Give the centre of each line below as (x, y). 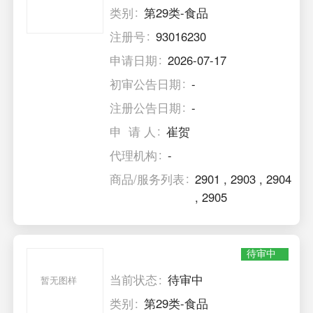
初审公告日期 (146, 83)
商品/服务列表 (147, 179)
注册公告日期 (146, 107)
